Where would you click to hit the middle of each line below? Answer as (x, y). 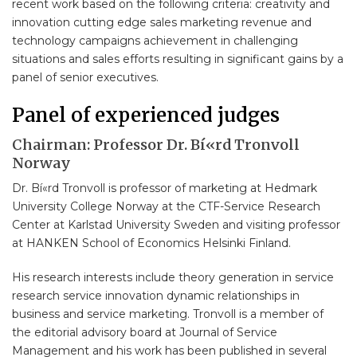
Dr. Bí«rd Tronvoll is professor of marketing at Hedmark (165, 188)
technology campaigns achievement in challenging (155, 40)
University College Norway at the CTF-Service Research (166, 206)
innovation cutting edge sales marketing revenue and (162, 22)
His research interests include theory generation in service (173, 277)
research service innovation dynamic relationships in (156, 295)
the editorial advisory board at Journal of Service (145, 332)
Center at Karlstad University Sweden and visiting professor (176, 224)
